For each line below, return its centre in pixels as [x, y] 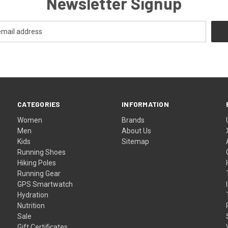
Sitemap [136, 141]
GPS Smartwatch [45, 184]
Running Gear [39, 173]
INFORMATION [145, 104]
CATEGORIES [39, 104]
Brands [133, 120]
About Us [137, 131]
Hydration [33, 195]
